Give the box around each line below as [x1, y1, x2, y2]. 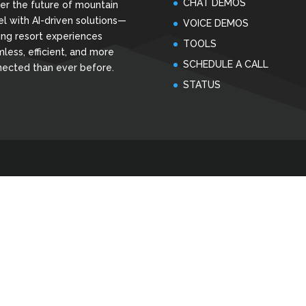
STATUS [182, 79, 221, 90]
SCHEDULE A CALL [182, 58, 268, 70]
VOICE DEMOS [182, 17, 249, 29]
